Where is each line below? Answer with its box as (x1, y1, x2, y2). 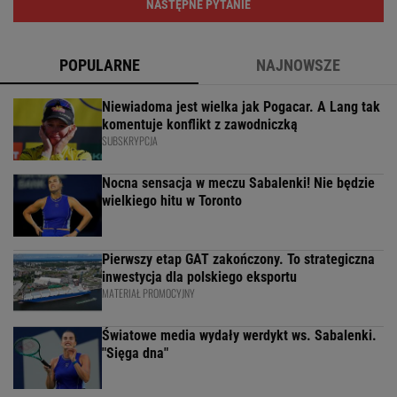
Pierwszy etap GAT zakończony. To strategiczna (102, 251, 375, 269)
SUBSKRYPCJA (102, 133, 158, 149)
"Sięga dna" (102, 345, 168, 362)
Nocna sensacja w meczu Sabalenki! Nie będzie (102, 175, 375, 192)
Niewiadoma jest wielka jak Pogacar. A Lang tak (102, 98, 380, 116)
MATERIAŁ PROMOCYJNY (102, 285, 195, 301)
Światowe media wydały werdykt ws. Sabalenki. (102, 327, 377, 345)
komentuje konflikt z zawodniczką (102, 116, 298, 134)
